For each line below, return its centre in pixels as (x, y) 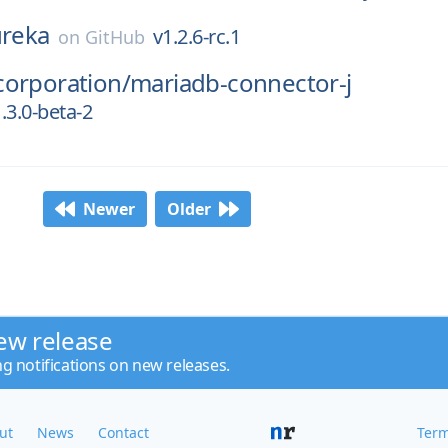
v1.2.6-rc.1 (196, 36)
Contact (123, 432)
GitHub (114, 37)
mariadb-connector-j (241, 82)
